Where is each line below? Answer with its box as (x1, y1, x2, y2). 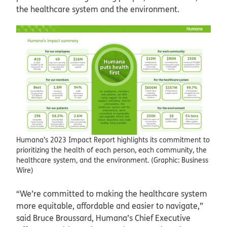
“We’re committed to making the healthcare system (16, 188, 207, 200)
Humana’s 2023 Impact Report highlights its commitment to (16, 135, 210, 145)
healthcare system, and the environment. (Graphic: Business (16, 156, 208, 165)
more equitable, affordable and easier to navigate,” (16, 200, 203, 212)
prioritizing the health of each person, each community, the (16, 145, 207, 155)
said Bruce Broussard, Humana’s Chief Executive (16, 212, 191, 224)
